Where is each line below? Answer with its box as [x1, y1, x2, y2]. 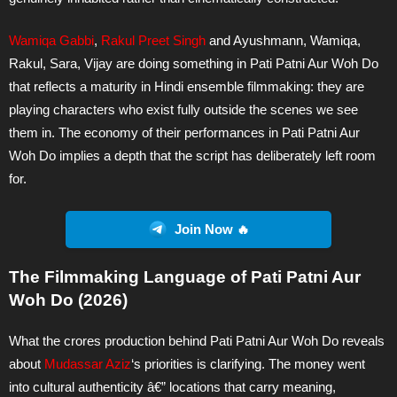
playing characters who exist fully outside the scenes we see [9, 102, 358, 118]
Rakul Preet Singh [101, 33, 206, 49]
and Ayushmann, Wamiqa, [206, 33, 361, 49]
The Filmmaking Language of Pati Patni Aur [9, 267, 361, 286]
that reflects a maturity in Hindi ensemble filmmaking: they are [9, 79, 364, 95]
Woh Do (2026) [9, 290, 128, 309]
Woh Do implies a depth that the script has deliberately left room [9, 148, 376, 164]
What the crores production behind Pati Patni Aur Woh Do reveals [9, 332, 385, 348]
